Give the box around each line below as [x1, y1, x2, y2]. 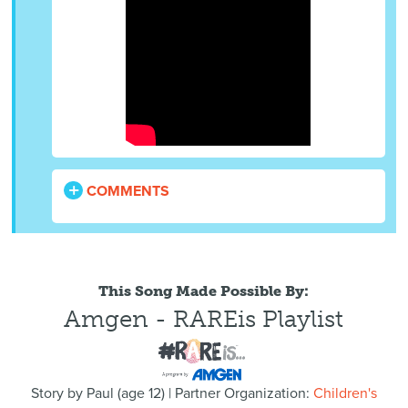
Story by [30, 384, 87, 403]
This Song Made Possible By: [98, 282, 310, 300]
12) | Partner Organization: [144, 384, 313, 403]
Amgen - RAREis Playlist [64, 305, 344, 333]
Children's [312, 384, 377, 403]
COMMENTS [83, 182, 170, 201]
